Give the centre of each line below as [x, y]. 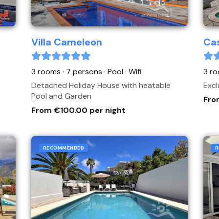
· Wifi [133, 72]
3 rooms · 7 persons [68, 72]
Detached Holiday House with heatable [101, 85]
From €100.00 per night [78, 110]
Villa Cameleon [67, 42]
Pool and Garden [61, 96]
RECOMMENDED [64, 148]
